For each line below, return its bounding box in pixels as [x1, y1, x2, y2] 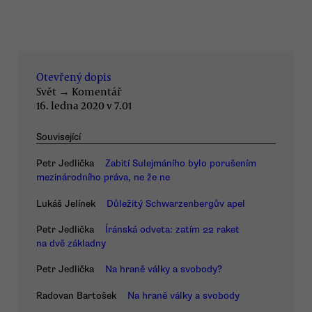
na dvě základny [36, 237, 106, 250]
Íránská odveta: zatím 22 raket [105, 224, 240, 236]
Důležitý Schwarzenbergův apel [107, 197, 245, 210]
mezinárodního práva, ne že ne [36, 171, 170, 184]
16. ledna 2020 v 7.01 [36, 98, 132, 113]
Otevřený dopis [36, 70, 111, 84]
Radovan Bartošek [36, 289, 116, 302]
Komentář [72, 84, 122, 99]
